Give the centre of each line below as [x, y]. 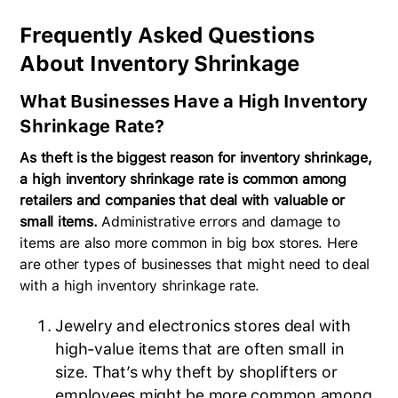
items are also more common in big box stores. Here [189, 243]
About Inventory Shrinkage [160, 63]
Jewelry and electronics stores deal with [203, 325]
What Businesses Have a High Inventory [194, 101]
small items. [59, 221]
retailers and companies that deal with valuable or [182, 200]
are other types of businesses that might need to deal [195, 264]
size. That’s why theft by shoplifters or [196, 371]
